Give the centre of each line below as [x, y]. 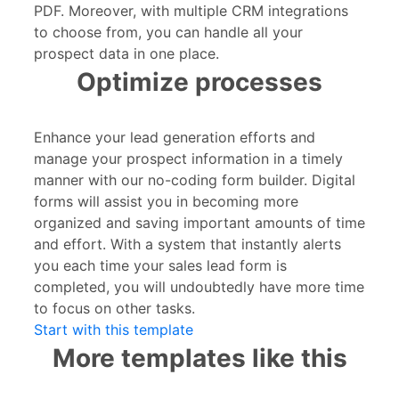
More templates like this [199, 358]
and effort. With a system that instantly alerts [187, 244]
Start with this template [114, 329]
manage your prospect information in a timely [188, 158]
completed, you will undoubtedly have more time [199, 286]
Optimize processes [199, 81]
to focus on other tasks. [114, 308]
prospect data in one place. [126, 53]
